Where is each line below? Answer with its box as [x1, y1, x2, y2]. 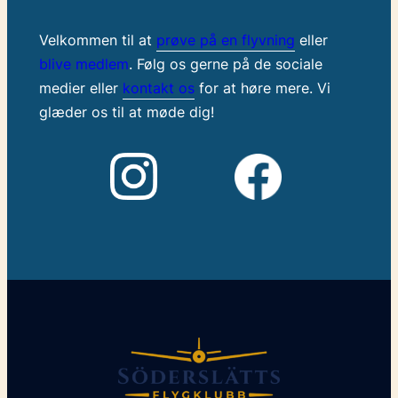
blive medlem [38, 55, 129, 74]
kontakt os [122, 79, 195, 98]
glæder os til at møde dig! [38, 103, 214, 122]
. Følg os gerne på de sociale [128, 55, 322, 74]
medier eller [38, 79, 123, 98]
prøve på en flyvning [155, 31, 295, 50]
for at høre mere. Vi [194, 79, 330, 98]
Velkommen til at [38, 31, 156, 50]
